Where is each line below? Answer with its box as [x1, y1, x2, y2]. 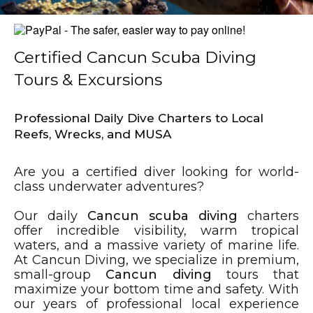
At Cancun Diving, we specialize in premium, [14, 252, 299, 268]
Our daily [14, 208, 87, 224]
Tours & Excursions [14, 70, 162, 90]
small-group [14, 267, 106, 283]
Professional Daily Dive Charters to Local [14, 111, 263, 126]
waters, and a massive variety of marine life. [14, 238, 299, 254]
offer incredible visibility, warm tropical [14, 223, 299, 239]
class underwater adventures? [14, 179, 204, 195]
